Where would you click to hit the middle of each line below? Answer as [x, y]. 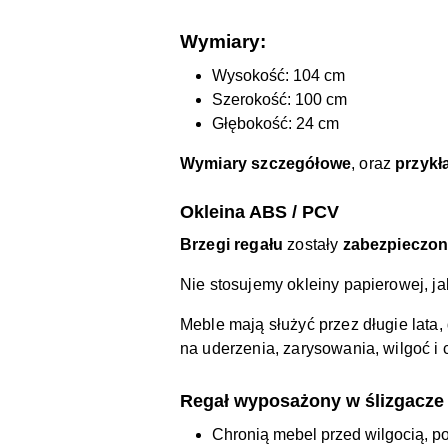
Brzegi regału [234, 244]
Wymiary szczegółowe [266, 163]
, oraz [373, 163]
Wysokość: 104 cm [278, 75]
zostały [315, 244]
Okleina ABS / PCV [259, 211]
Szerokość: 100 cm [279, 99]
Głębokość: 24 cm [275, 123]
